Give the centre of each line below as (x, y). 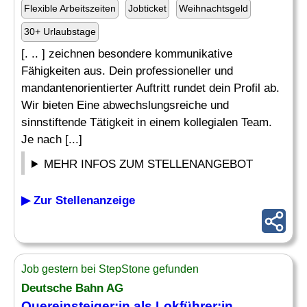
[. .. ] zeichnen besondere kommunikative (127, 54)
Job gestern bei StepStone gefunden (110, 269)
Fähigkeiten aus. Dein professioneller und (127, 71)
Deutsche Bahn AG (72, 288)
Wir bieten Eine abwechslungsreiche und (125, 105)
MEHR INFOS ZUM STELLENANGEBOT (149, 164)
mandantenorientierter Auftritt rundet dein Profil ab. (150, 88)
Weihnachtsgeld (213, 8)
